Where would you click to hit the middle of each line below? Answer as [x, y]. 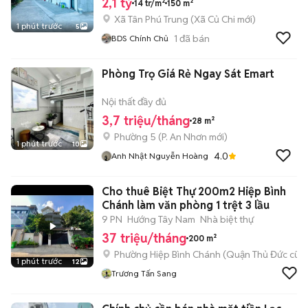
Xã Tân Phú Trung [151, 19]
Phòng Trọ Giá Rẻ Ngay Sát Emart [188, 74]
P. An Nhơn [184, 137]
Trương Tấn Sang [144, 273]
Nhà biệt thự [227, 219]
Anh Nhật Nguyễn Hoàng [160, 156]
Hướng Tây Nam [161, 219]
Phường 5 [135, 137]
